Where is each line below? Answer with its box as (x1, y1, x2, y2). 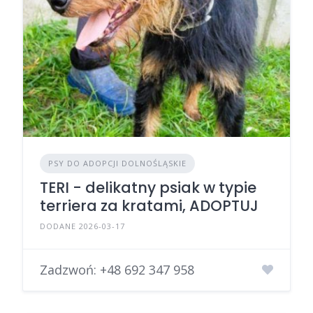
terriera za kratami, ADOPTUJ (40, 195, 259, 216)
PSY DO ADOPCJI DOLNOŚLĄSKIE (48, 157, 187, 168)
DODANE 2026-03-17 (40, 220, 125, 231)
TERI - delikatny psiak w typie (40, 177, 256, 198)
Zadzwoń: (40, 261, 100, 278)
